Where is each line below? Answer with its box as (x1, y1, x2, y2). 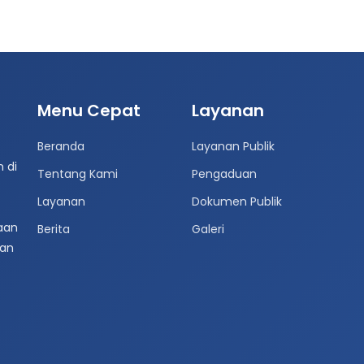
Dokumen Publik (192, 193, 282, 210)
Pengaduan (192, 166, 257, 182)
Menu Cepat (37, 99, 141, 122)
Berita (37, 221, 70, 237)
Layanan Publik (192, 138, 275, 154)
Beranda (37, 138, 84, 154)
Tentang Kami (37, 166, 118, 182)
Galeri (192, 221, 224, 237)
